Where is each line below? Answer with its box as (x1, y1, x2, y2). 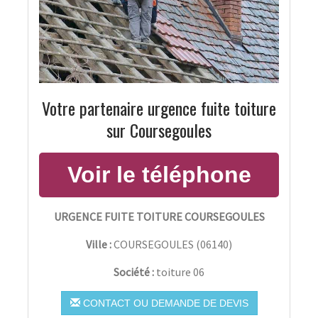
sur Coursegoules (106, 116, 212, 143)
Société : (114, 264, 156, 279)
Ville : (86, 236, 111, 251)
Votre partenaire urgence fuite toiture (42, 94, 276, 121)
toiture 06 (156, 264, 204, 279)
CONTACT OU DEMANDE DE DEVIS (79, 297, 248, 309)
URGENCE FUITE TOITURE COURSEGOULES (53, 209, 265, 224)
